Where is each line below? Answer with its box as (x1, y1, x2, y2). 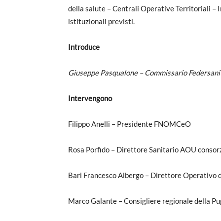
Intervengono (68, 93, 112, 103)
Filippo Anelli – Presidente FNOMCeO (68, 119, 191, 128)
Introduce (68, 42, 100, 51)
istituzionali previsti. (68, 16, 135, 26)
